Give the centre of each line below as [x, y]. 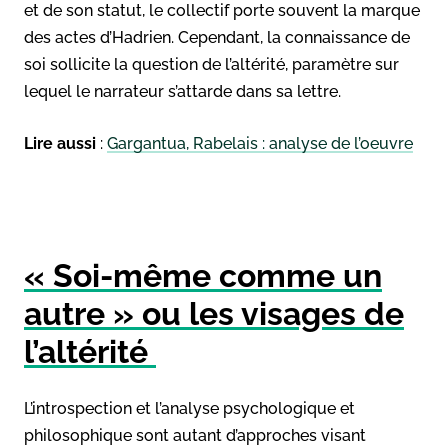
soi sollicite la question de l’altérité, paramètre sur [211, 64]
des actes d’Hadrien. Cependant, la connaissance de [217, 37]
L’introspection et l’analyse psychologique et [189, 408]
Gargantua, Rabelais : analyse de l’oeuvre [260, 143]
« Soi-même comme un [203, 275]
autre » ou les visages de [214, 313]
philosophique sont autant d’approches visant [195, 435]
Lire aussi [60, 143]
